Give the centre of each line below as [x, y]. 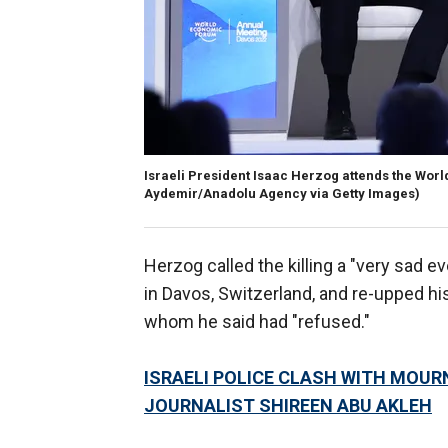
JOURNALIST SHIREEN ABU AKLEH [288, 406]
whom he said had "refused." [257, 322]
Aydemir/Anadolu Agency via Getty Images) [282, 194]
